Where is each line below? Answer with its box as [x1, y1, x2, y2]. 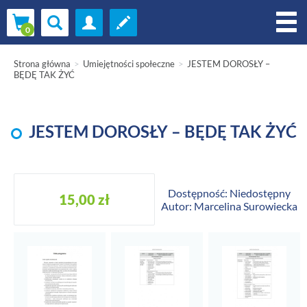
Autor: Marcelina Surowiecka [161, 199, 298, 212]
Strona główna [14, 58, 71, 69]
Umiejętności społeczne [83, 58, 175, 69]
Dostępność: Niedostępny [168, 186, 291, 199]
